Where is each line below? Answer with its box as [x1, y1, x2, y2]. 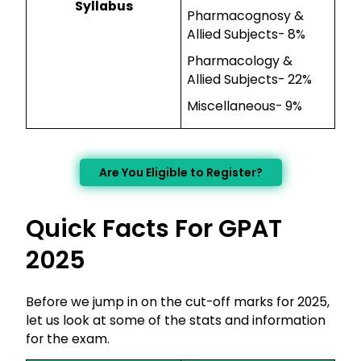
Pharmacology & [186, 52, 293, 71]
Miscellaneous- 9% [186, 97, 302, 116]
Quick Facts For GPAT [26, 212, 282, 247]
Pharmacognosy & [186, 6, 304, 26]
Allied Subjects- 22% [186, 70, 312, 89]
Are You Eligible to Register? [98, 164, 263, 181]
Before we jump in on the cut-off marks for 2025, [26, 293, 330, 312]
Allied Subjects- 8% [186, 25, 305, 44]
